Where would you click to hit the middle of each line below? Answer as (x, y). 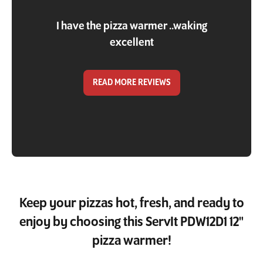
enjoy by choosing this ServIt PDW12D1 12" (131, 222)
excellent (131, 43)
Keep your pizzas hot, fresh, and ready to (131, 203)
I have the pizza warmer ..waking (131, 26)
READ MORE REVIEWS (131, 82)
